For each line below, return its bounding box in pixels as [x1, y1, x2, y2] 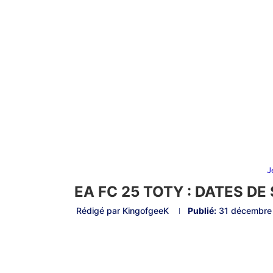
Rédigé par [76, 205, 122, 216]
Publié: [187, 205, 216, 216]
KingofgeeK [122, 205, 169, 216]
